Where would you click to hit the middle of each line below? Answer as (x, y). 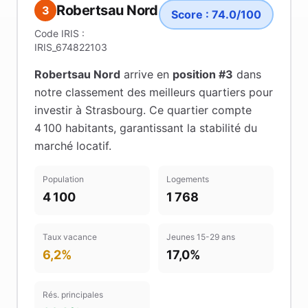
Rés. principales (73, 295)
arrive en (146, 74)
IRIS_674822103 (71, 47)
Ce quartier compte (199, 110)
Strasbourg (114, 110)
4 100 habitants (74, 128)
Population (63, 179)
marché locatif (71, 146)
